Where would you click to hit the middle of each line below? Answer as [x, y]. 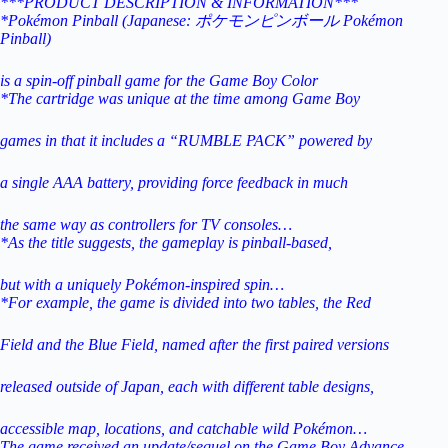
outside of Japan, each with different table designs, [215, 387]
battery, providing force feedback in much [217, 183]
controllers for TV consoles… [200, 225]
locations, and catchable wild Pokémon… [235, 429]
